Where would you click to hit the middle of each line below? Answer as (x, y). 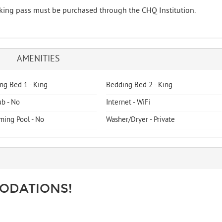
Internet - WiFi (129, 103)
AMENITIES (39, 59)
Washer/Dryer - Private (141, 120)
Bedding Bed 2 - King (139, 86)
